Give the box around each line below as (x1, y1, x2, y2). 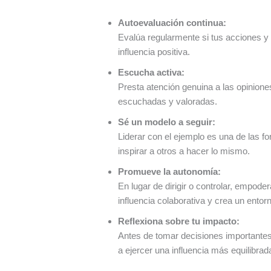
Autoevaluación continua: (117, 17, 226, 28)
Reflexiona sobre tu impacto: (117, 215, 240, 226)
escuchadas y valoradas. (117, 96, 217, 106)
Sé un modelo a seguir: (117, 116, 215, 127)
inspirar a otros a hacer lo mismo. (117, 145, 250, 156)
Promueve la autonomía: (117, 166, 221, 177)
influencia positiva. (117, 46, 190, 57)
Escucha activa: (117, 67, 184, 77)
